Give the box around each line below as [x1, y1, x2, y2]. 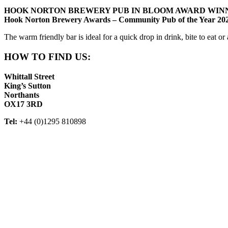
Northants [4, 90, 39, 99]
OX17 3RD [4, 99, 43, 108]
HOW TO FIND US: [4, 51, 91, 63]
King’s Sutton [4, 81, 51, 90]
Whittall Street [4, 72, 54, 81]
